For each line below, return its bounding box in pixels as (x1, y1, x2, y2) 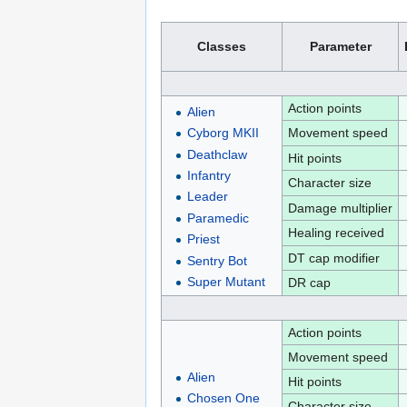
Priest (186, 232, 220, 247)
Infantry (186, 168, 231, 183)
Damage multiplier (287, 200, 392, 215)
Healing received (287, 224, 384, 240)
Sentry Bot (186, 253, 247, 268)
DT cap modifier (287, 250, 380, 265)
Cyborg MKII (186, 125, 259, 141)
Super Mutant (186, 273, 265, 289)
